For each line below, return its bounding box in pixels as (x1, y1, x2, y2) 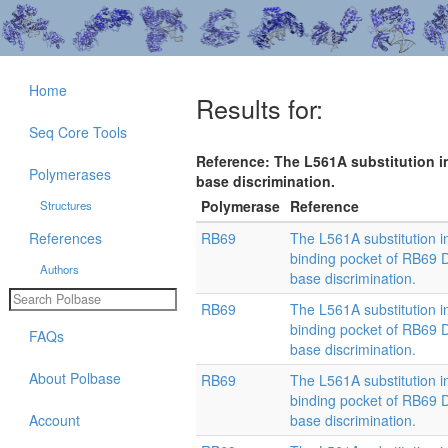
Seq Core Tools (29, 122, 127, 142)
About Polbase (29, 367, 121, 388)
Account (29, 409, 80, 430)
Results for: (196, 90, 323, 127)
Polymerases (29, 164, 111, 184)
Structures (39, 197, 92, 213)
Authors (39, 261, 79, 277)
